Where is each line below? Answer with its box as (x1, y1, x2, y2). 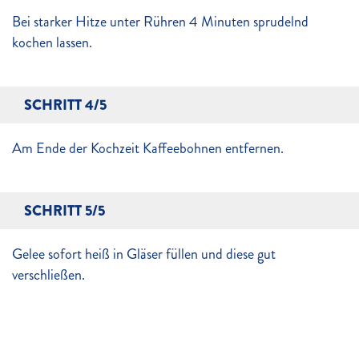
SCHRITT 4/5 (24, 95, 107, 115)
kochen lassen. (12, 32, 92, 53)
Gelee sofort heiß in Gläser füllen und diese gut (12, 244, 276, 264)
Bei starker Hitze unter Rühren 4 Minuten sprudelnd (12, 11, 309, 32)
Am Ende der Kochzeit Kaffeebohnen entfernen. (12, 138, 284, 159)
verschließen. (12, 264, 85, 285)
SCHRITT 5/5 (24, 200, 105, 221)
